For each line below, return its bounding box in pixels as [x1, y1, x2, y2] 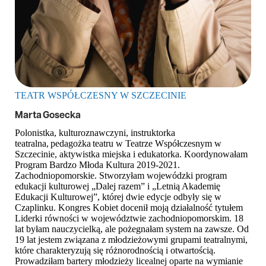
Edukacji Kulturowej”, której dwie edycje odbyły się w [15, 192, 221, 202]
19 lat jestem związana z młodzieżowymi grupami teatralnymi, [15, 235, 248, 245]
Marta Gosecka [15, 110, 81, 121]
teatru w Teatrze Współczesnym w [91, 138, 221, 148]
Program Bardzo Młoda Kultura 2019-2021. [15, 160, 180, 170]
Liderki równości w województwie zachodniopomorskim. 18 [15, 213, 243, 223]
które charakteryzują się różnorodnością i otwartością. [15, 245, 216, 255]
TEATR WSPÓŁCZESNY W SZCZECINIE [15, 90, 186, 100]
